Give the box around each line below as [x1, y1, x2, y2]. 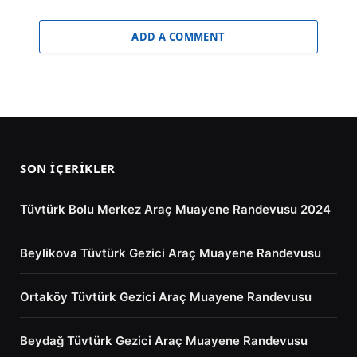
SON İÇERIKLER [20, 160, 116, 177]
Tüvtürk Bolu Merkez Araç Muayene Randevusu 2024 [20, 202, 331, 218]
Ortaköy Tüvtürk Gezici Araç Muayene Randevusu [20, 289, 312, 305]
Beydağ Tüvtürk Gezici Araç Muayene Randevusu [20, 333, 308, 349]
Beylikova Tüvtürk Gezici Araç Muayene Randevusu [20, 245, 321, 261]
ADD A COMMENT [131, 29, 226, 45]
